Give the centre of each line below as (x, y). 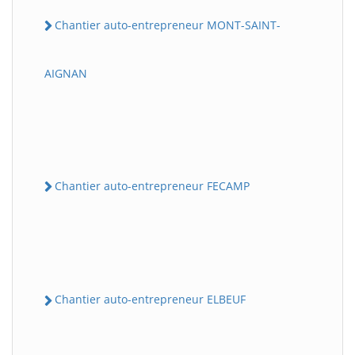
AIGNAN (66, 73)
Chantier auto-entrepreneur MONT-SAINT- (168, 25)
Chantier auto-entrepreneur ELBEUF (150, 300)
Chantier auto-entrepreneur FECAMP (152, 186)
